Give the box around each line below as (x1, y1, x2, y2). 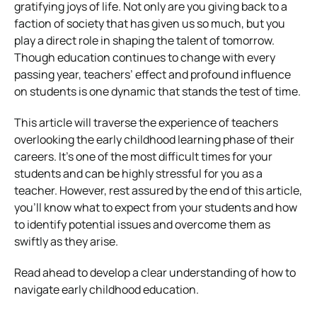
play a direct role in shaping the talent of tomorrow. (14, 32, 275, 48)
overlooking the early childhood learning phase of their (14, 131, 294, 147)
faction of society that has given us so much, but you (14, 15, 285, 31)
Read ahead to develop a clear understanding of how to (14, 264, 296, 280)
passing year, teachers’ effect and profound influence (14, 66, 291, 82)
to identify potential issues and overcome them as (14, 216, 270, 232)
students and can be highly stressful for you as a (14, 165, 263, 181)
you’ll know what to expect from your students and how (14, 199, 297, 215)
